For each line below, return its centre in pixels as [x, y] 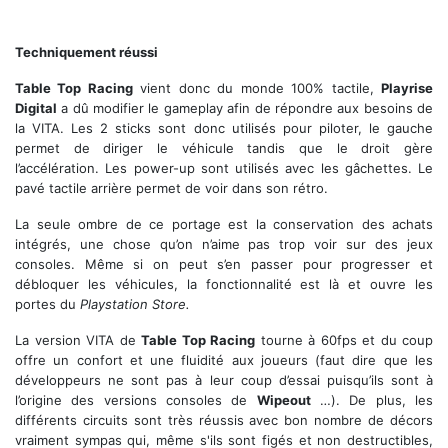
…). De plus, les [372, 400]
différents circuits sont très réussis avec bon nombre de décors [224, 420]
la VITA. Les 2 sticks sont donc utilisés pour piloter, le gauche [224, 128]
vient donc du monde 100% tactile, [257, 88]
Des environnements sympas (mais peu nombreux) [164, 30]
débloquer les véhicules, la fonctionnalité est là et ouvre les [224, 284]
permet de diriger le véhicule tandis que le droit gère [224, 148]
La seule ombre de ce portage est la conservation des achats [224, 224]
